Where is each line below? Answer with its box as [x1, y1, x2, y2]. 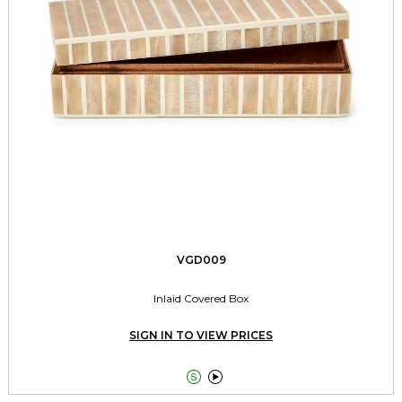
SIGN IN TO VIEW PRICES [129, 328, 273, 342]
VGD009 [176, 252, 226, 267]
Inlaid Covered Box [153, 291, 249, 305]
